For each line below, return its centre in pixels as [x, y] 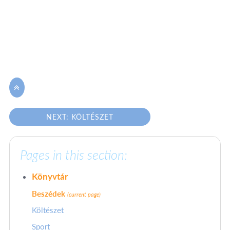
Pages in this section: [73, 155]
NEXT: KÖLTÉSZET [80, 117]
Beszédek [50, 194]
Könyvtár [50, 177]
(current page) [84, 195]
